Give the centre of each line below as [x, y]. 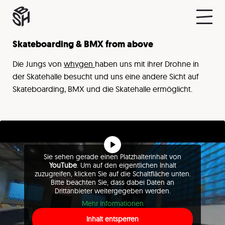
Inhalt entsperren [113, 219]
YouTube [63, 165]
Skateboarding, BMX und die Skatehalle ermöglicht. [102, 89]
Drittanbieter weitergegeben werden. [113, 191]
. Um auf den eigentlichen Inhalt [126, 165]
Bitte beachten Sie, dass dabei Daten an [113, 182]
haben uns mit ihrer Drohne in [147, 64]
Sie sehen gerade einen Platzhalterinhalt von [113, 157]
